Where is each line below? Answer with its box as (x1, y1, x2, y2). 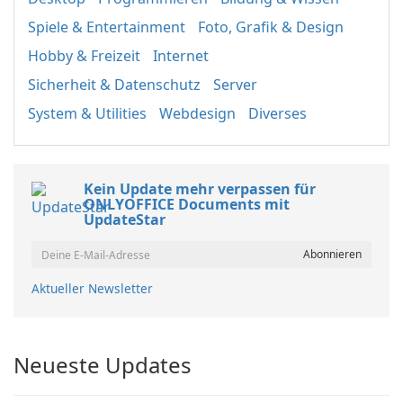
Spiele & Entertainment (28, 17, 185, 37)
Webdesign (159, 103, 236, 123)
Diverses (248, 103, 307, 123)
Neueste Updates (13, 350, 192, 380)
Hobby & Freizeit (28, 46, 140, 66)
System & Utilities (28, 103, 147, 123)
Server (213, 75, 257, 94)
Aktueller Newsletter (31, 280, 153, 297)
